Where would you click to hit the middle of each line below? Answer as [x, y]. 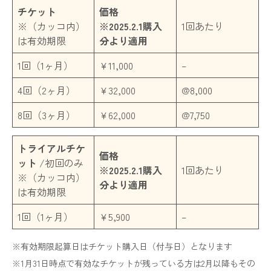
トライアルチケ [51, 148]
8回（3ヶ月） [47, 115]
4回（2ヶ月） [47, 90]
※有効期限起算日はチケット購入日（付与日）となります [122, 246]
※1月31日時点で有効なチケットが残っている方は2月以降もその [134, 263]
